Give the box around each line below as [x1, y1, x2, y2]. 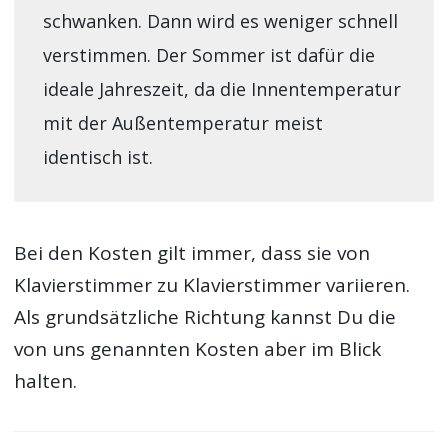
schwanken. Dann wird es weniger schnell [42, 8, 398, 33]
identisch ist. [42, 144, 153, 169]
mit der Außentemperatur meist [42, 110, 323, 135]
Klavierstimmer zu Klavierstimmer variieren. [14, 271, 411, 298]
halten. [14, 367, 78, 394]
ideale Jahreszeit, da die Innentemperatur [42, 76, 401, 101]
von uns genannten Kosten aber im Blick [14, 335, 382, 362]
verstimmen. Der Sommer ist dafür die [42, 42, 375, 67]
